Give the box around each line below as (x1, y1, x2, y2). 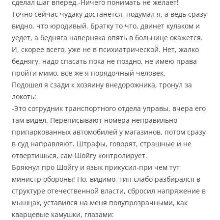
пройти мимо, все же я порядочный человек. (12, 68, 165, 78)
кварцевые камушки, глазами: (12, 210, 114, 219)
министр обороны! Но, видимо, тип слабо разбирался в (12, 174, 200, 184)
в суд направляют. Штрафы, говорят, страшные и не (12, 139, 192, 148)
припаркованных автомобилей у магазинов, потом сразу (12, 127, 206, 137)
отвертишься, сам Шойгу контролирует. (12, 151, 147, 160)
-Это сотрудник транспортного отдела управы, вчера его (12, 104, 206, 113)
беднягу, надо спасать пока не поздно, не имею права (12, 56, 197, 66)
